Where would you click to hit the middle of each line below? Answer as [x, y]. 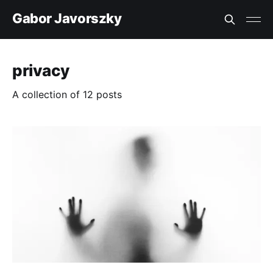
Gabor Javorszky [67, 18]
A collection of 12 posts [67, 94]
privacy [41, 70]
